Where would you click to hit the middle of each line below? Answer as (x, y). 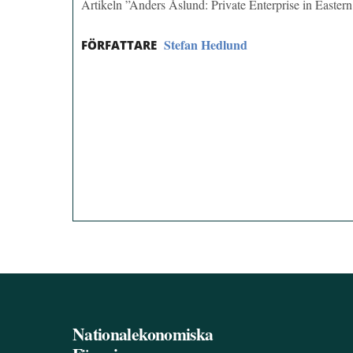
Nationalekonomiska (143, 334)
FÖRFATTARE (119, 45)
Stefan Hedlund (206, 45)
